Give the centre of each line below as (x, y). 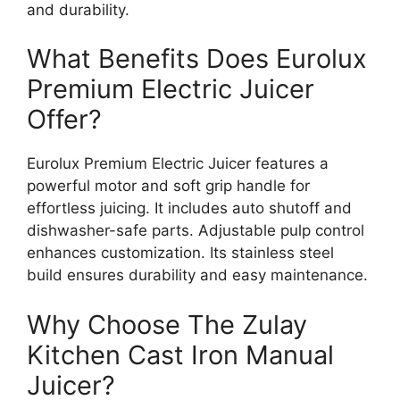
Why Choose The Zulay (167, 324)
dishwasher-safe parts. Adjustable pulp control (196, 231)
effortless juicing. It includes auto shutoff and (189, 208)
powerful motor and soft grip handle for (168, 186)
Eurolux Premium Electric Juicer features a (178, 164)
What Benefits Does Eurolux (197, 59)
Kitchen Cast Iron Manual (180, 354)
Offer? (64, 120)
